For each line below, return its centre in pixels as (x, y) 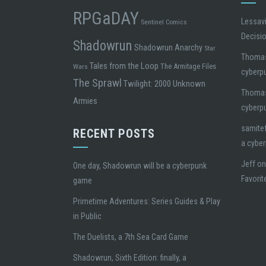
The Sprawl (97, 83)
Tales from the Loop (124, 66)
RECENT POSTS (114, 134)
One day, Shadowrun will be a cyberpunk (140, 166)
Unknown (189, 84)
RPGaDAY (106, 18)
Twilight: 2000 (147, 84)
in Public (87, 216)
